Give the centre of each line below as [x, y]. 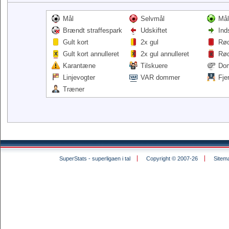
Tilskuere [154, 66]
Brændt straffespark [93, 30]
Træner [74, 89]
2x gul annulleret [165, 54]
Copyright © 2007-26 [172, 158]
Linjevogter [79, 77]
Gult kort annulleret [91, 54]
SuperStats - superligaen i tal [95, 158]
